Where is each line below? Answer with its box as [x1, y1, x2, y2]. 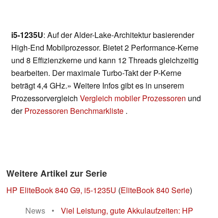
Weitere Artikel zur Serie [6, 167, 107, 180]
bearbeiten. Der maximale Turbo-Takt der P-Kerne [11, 67, 182, 79]
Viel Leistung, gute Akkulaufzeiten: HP [61, 205, 193, 217]
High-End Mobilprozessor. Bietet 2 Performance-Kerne [11, 42, 199, 54]
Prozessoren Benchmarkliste [24, 105, 126, 117]
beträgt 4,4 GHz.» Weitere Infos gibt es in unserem [11, 80, 184, 91]
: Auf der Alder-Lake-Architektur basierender [43, 29, 194, 41]
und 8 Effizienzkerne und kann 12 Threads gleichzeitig [11, 54, 199, 66]
